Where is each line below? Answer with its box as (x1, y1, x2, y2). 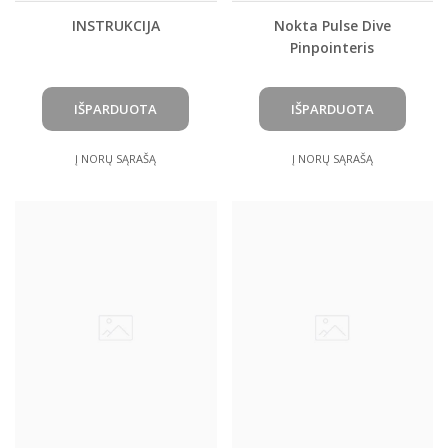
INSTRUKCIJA (71, 16, 160, 36)
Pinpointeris (290, 38, 375, 58)
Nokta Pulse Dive (273, 16, 391, 36)
